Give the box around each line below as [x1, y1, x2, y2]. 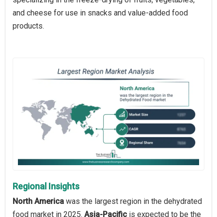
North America [13, 196, 64, 206]
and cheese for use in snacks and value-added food [13, 8, 188, 18]
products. [13, 21, 44, 31]
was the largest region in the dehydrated [64, 196, 202, 206]
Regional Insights [13, 181, 79, 191]
